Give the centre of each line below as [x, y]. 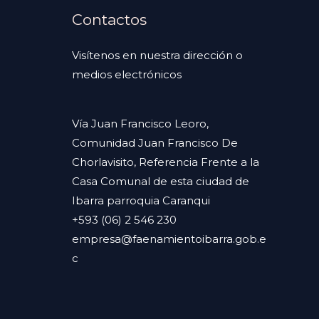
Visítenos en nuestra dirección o [157, 55]
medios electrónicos [127, 74]
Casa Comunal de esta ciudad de [161, 181]
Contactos [109, 20]
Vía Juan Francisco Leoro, [140, 124]
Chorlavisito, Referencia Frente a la [166, 162]
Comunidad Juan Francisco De [155, 143]
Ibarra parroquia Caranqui [141, 200]
